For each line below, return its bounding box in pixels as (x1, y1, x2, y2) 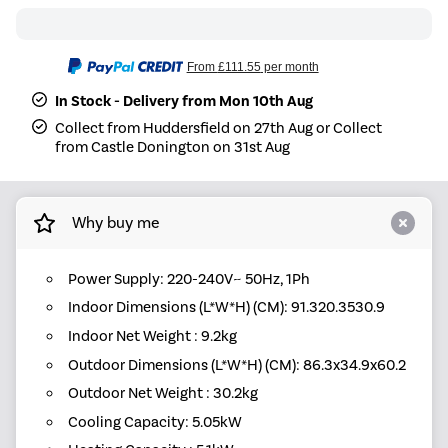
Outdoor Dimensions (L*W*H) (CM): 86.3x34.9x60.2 (67, 355, 406, 374)
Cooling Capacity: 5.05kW (67, 412, 242, 431)
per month (260, 59, 319, 74)
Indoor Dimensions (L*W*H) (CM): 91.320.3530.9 (67, 298, 385, 317)
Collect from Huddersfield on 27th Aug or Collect (55, 118, 383, 137)
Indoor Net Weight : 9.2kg (67, 327, 237, 345)
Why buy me (71, 213, 160, 233)
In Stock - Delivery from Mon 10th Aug (55, 91, 314, 110)
